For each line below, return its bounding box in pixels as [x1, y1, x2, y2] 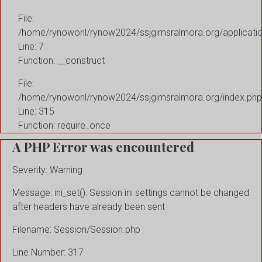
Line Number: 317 [12, 246, 84, 258]
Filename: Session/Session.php [12, 223, 140, 235]
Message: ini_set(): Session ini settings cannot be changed [12, 187, 249, 198]
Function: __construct [18, 55, 105, 67]
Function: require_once [18, 120, 111, 132]
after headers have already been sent [12, 201, 165, 212]
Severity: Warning [12, 164, 82, 175]
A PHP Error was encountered [12, 138, 194, 156]
